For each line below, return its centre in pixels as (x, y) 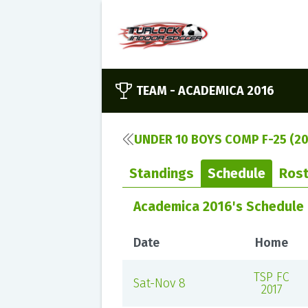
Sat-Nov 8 (159, 283)
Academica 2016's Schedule (218, 207)
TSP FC (272, 277)
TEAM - (157, 91)
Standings (161, 173)
